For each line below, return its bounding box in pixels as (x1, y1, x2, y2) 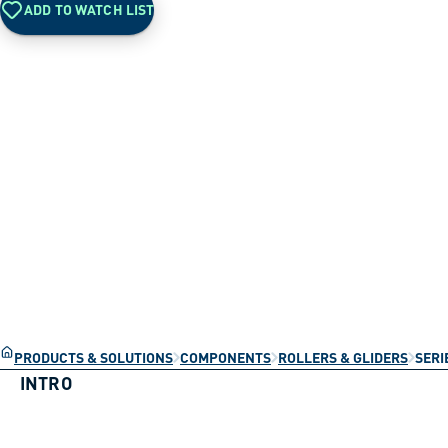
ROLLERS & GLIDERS (278, 347, 408, 366)
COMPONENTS (180, 347, 271, 366)
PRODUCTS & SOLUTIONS (14, 347, 173, 366)
